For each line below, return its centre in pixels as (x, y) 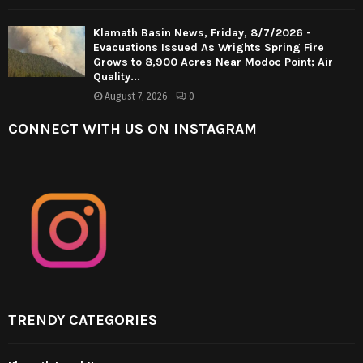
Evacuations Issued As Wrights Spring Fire (209, 47)
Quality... (117, 76)
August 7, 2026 (136, 96)
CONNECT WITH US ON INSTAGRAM (132, 128)
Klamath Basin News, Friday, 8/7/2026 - (202, 32)
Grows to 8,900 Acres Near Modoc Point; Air (213, 62)
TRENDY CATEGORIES (83, 320)
